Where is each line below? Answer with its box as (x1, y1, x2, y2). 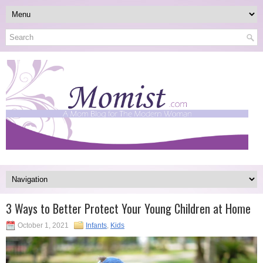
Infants (86, 221, 107, 230)
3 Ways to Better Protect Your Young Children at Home (6, 199, 251, 217)
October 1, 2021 (18, 221, 69, 230)
